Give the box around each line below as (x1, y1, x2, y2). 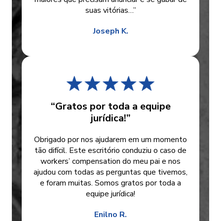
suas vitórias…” (85, 5, 136, 16)
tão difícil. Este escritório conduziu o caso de (35, 145, 186, 156)
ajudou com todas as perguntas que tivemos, (34, 167, 187, 178)
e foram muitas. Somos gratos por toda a (40, 178, 181, 189)
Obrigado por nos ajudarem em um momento (34, 134, 187, 146)
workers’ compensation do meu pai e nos (40, 156, 181, 167)
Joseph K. (93, 26, 128, 37)
